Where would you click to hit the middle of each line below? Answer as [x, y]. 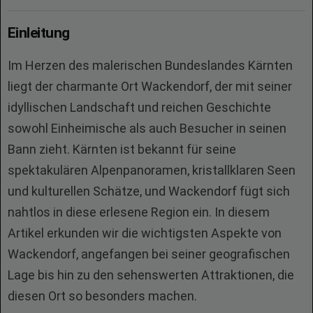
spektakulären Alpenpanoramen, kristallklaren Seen [152, 170]
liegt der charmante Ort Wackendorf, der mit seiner [150, 86]
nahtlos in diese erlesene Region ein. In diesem [139, 212]
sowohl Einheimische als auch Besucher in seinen [147, 128]
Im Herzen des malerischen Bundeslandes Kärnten [150, 65]
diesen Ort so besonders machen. [102, 296]
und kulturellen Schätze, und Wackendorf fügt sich [149, 191]
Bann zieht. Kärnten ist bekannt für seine [122, 149]
